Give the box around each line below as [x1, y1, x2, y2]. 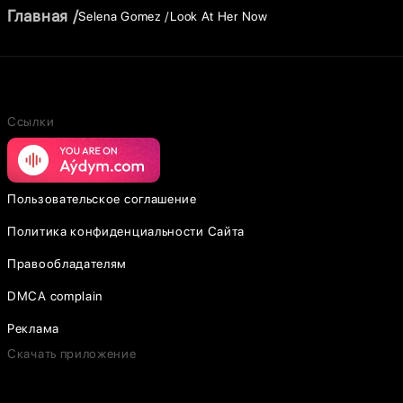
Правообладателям [7, 256, 128, 271]
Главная [7, 6, 68, 25]
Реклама [7, 321, 59, 336]
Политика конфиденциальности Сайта [7, 224, 246, 238]
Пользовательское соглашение [7, 192, 197, 206]
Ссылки [7, 114, 55, 129]
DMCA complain [7, 289, 103, 303]
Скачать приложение [7, 346, 137, 361]
